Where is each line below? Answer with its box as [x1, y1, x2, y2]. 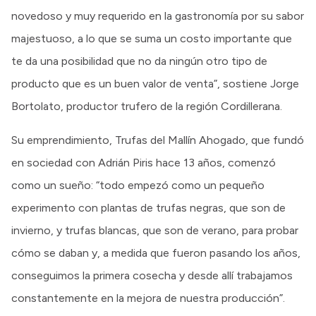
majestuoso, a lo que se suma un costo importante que [11, 31, 292, 45]
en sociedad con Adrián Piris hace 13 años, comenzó [11, 155, 276, 169]
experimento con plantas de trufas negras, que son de [11, 200, 286, 214]
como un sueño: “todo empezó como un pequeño [11, 178, 265, 192]
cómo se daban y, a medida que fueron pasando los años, [11, 245, 300, 260]
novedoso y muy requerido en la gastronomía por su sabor [11, 8, 304, 23]
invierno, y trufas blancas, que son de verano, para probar [11, 223, 298, 237]
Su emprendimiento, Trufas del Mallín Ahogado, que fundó [11, 133, 304, 147]
